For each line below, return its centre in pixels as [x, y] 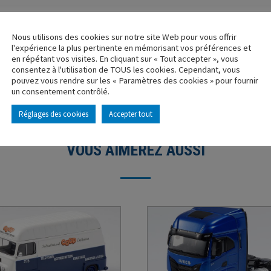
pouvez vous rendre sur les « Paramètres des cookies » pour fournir [135, 80]
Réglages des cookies [54, 114]
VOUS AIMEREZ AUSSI [135, 150]
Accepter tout [131, 114]
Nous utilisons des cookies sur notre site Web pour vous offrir [124, 37]
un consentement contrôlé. [60, 91]
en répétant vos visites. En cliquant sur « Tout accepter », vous [125, 58]
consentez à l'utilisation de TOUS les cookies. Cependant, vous [126, 69]
